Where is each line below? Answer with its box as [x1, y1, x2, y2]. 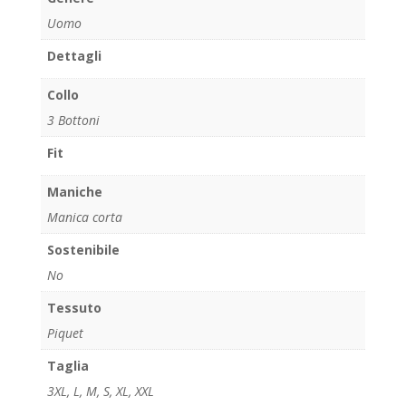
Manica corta [46, 208, 122, 226]
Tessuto [46, 298, 101, 316]
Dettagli [46, 46, 101, 64]
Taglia [46, 356, 89, 374]
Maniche [46, 182, 102, 200]
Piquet [46, 324, 83, 342]
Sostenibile [46, 240, 120, 258]
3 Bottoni [46, 111, 100, 129]
